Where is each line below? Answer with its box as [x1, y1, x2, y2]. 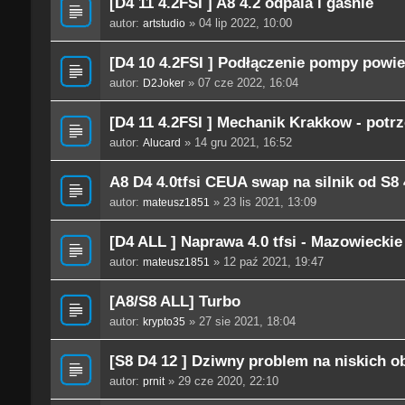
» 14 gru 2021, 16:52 [180, 136, 292, 150]
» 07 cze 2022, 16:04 [184, 76, 298, 90]
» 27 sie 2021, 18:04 [184, 315, 296, 329]
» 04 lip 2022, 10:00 [184, 16, 292, 31]
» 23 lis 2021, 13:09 [209, 195, 316, 210]
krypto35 [142, 316, 185, 329]
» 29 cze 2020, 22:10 [164, 374, 278, 389]
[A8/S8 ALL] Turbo [108, 292, 240, 311]
